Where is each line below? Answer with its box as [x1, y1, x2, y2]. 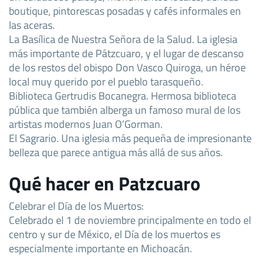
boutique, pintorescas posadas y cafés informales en [9, 2, 241, 19]
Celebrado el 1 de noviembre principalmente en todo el [9, 211, 251, 228]
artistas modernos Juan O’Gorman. [9, 115, 163, 132]
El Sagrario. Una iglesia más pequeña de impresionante [9, 129, 252, 146]
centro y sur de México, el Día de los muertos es [9, 225, 220, 242]
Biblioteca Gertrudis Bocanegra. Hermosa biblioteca [9, 87, 236, 104]
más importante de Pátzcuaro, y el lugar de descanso [9, 44, 244, 61]
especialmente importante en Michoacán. [9, 239, 192, 256]
